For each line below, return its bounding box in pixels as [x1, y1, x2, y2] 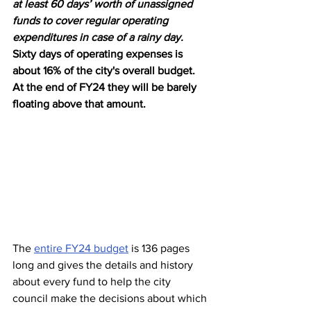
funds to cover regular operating [12, 15, 171, 27]
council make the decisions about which [12, 292, 210, 305]
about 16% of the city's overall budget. [12, 65, 198, 77]
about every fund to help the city [12, 276, 174, 288]
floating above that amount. [12, 98, 146, 110]
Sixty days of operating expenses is [12, 48, 185, 60]
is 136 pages [128, 242, 192, 255]
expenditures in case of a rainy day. [12, 31, 183, 44]
